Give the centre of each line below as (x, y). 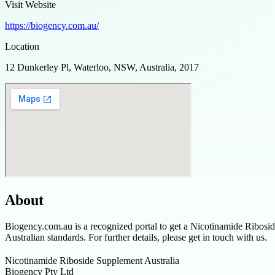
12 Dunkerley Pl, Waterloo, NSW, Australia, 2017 (102, 67)
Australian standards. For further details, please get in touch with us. (136, 237)
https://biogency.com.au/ (52, 25)
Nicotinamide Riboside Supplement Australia (92, 260)
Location (22, 46)
